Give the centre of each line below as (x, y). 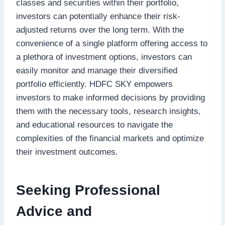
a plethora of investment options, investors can (104, 57)
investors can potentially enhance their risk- (98, 16)
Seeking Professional (88, 190)
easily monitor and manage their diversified (97, 70)
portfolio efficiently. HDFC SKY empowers (94, 84)
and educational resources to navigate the (94, 125)
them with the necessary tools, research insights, (108, 111)
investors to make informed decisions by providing (110, 97)
